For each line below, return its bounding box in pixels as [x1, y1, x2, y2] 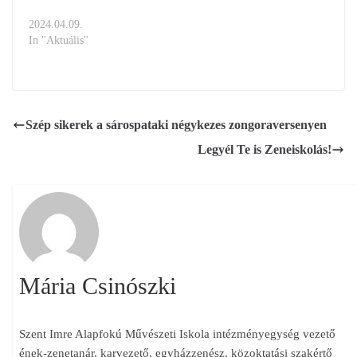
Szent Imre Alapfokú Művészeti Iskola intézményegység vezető [19, 327, 336, 340]
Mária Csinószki [19, 272, 177, 299]
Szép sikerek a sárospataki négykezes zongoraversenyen [25, 118, 327, 132]
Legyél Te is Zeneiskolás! [198, 143, 331, 157]
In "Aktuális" [29, 34, 88, 47]
